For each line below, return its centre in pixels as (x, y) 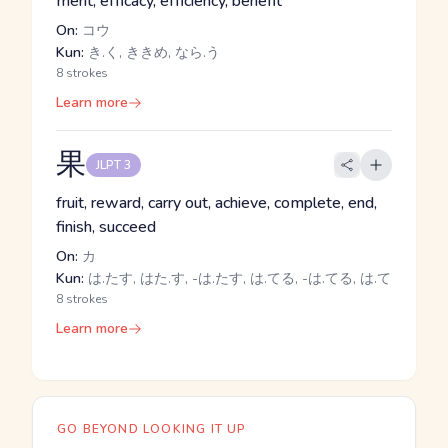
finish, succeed (106, 227)
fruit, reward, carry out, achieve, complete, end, (216, 203)
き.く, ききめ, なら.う (152, 52)
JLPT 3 (113, 165)
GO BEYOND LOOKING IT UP (152, 429)
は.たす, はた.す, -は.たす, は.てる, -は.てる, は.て (237, 278)
